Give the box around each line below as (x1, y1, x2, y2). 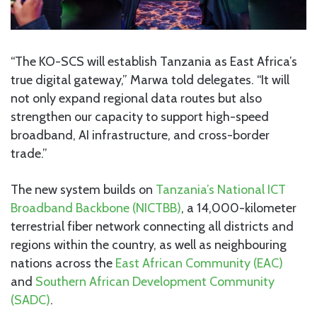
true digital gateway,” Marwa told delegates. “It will (11, 72, 289, 88)
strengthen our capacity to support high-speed (11, 109, 269, 125)
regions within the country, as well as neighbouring (11, 237, 287, 253)
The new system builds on (11, 182, 156, 198)
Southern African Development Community (35, 274, 275, 290)
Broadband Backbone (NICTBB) (11, 200, 181, 217)
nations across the (11, 255, 115, 272)
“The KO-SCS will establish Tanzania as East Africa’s (11, 54, 297, 70)
